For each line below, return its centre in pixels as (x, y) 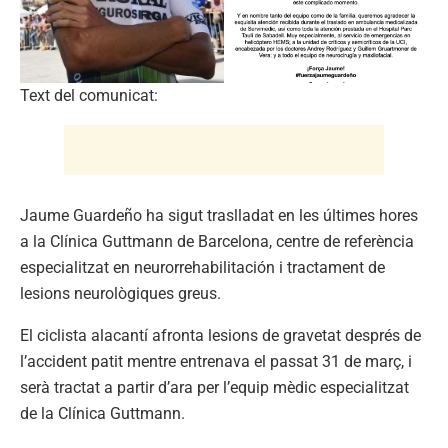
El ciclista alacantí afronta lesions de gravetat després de (220, 335)
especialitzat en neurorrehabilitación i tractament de (202, 267)
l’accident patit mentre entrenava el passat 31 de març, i (216, 361)
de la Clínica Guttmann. (102, 413)
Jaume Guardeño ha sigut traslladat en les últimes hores (219, 215)
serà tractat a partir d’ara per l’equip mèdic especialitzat (214, 387)
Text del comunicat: (89, 95)
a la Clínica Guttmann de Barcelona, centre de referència (217, 241)
